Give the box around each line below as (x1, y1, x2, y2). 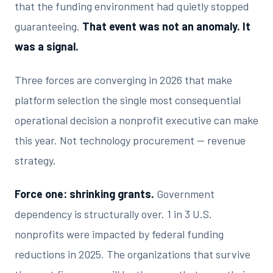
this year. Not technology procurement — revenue (15, 133, 246, 147)
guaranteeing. (15, 19, 82, 33)
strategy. (15, 154, 56, 167)
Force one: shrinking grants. (15, 187, 154, 200)
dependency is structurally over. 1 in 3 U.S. (15, 207, 212, 221)
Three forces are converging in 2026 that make (15, 73, 232, 87)
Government (154, 187, 214, 200)
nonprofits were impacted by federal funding (15, 227, 224, 241)
